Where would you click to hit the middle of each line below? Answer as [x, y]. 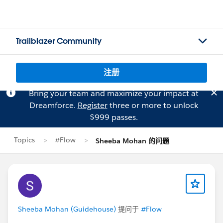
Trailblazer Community [59, 41]
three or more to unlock [153, 105]
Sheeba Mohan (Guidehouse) [67, 209]
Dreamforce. [53, 105]
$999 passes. [113, 117]
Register [92, 105]
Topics [24, 140]
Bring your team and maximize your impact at [113, 93]
